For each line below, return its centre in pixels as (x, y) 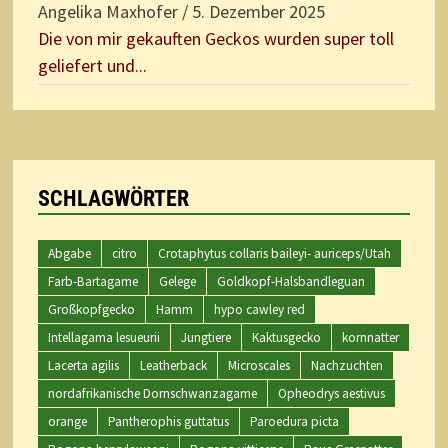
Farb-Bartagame (92, 281)
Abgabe (69, 253)
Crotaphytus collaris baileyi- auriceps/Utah (274, 253)
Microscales (258, 365)
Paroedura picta (294, 421)
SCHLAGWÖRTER (113, 198)
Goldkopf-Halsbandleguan (290, 281)
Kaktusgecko (286, 337)
